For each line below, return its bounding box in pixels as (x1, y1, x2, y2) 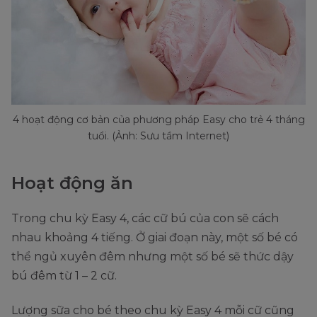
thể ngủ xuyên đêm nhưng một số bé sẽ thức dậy (11, 250, 294, 264)
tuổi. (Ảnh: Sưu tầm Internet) (88, 129, 229, 143)
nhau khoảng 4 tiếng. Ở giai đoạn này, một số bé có (11, 231, 298, 245)
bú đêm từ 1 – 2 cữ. (11, 269, 120, 283)
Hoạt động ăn (11, 173, 133, 194)
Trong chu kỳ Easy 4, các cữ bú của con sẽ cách (11, 212, 279, 226)
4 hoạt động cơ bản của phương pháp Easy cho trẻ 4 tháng (12, 113, 305, 127)
